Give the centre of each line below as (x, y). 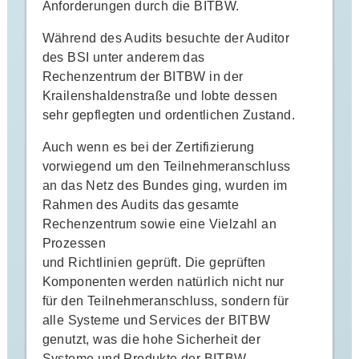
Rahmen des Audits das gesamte (141, 204)
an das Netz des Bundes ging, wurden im (165, 185)
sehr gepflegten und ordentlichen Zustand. (168, 115)
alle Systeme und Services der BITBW (156, 320)
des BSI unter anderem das (123, 57)
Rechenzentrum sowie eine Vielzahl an (159, 224)
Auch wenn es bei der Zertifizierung (148, 147)
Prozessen (74, 243)
